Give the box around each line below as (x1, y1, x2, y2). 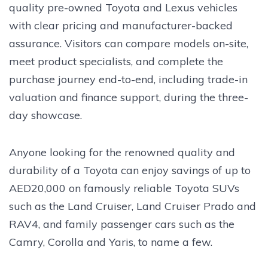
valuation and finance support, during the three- (9, 90, 248, 104)
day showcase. (9, 108, 82, 122)
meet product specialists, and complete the (9, 54, 223, 68)
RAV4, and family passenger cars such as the (9, 217, 234, 231)
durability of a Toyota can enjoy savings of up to (9, 163, 251, 177)
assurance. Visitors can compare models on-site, (9, 36, 248, 50)
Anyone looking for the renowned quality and (9, 145, 235, 159)
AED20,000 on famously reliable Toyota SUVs (9, 181, 239, 195)
